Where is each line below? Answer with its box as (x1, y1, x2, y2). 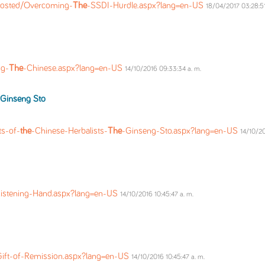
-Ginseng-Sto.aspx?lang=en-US (122, 127, 240, 135)
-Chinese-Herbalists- (31, 127, 108, 135)
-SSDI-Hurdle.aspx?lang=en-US (87, 1, 206, 10)
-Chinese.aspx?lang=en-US (23, 64, 125, 73)
